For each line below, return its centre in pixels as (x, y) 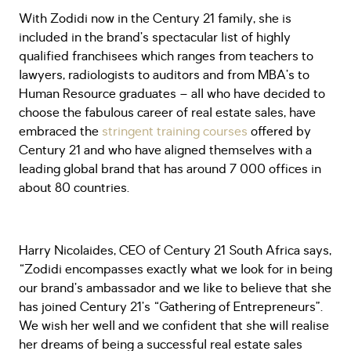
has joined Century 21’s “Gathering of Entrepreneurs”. (171, 307)
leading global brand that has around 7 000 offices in (170, 169)
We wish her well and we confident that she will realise (174, 326)
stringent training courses (175, 132)
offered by (279, 132)
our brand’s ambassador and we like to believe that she (175, 288)
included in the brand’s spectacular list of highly (155, 38)
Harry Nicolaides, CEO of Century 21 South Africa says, (175, 251)
